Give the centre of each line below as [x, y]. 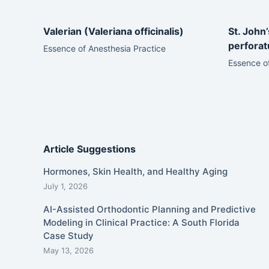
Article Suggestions [89, 149]
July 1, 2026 [65, 186]
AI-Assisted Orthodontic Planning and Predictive [150, 209]
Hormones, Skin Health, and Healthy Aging [135, 171]
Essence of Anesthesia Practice [104, 48]
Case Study [68, 235]
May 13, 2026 [68, 250]
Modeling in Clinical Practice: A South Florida [141, 222]
